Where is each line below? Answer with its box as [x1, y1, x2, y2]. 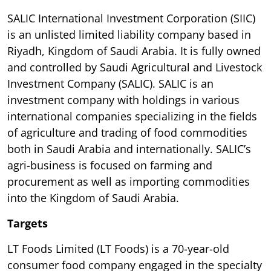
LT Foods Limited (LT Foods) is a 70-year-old [7, 241, 229, 256]
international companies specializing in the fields [7, 108, 257, 123]
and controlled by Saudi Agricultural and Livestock [7, 59, 262, 74]
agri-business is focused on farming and [7, 157, 212, 172]
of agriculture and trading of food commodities [7, 125, 247, 140]
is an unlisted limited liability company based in [7, 27, 251, 42]
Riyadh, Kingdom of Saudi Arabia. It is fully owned [7, 43, 261, 58]
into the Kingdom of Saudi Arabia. [7, 190, 179, 205]
